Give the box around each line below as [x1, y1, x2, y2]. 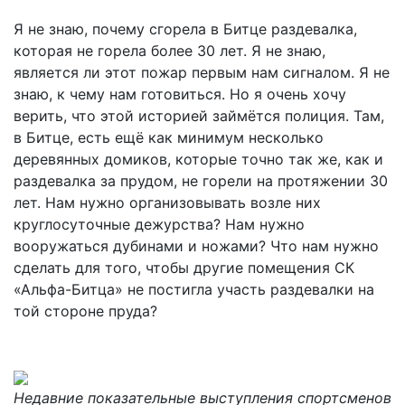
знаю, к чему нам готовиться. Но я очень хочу [14, 85, 346, 104]
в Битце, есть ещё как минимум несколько [14, 128, 324, 147]
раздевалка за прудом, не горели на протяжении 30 [14, 172, 388, 191]
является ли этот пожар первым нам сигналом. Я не [14, 63, 390, 82]
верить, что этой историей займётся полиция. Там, [14, 107, 384, 126]
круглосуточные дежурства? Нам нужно [14, 215, 305, 234]
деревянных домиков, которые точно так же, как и [14, 150, 383, 169]
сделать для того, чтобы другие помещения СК [14, 259, 354, 278]
